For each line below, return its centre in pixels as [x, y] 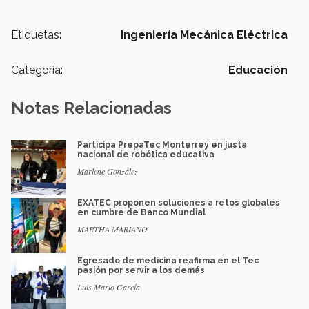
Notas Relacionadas [91, 108]
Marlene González [108, 171]
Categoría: [37, 70]
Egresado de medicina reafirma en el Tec [168, 261]
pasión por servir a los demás [141, 271]
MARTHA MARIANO [112, 229]
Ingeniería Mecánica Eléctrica [204, 35]
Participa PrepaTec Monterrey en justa [162, 145]
